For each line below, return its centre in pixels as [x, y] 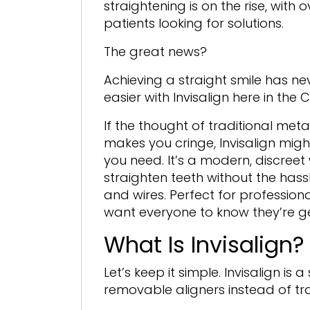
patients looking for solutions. [194, 23]
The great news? [157, 52]
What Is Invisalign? [204, 245]
